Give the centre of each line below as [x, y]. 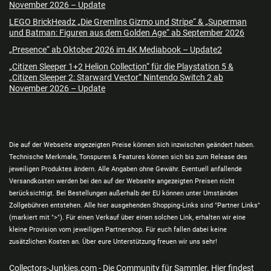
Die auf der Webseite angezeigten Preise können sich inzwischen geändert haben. [132, 145]
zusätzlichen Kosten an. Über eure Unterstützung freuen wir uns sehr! [113, 241]
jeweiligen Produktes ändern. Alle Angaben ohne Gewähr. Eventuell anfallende [126, 169]
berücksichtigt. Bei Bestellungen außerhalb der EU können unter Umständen [123, 193]
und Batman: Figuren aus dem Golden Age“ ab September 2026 [127, 32]
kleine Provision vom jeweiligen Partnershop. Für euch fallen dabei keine [118, 229]
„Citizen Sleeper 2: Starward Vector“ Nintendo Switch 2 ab [116, 77]
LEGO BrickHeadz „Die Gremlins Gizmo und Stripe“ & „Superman [128, 21]
